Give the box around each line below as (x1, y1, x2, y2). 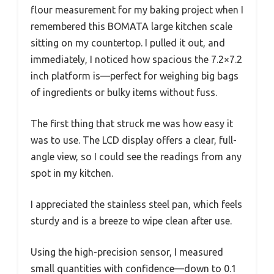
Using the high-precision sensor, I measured (31, 246, 223, 258)
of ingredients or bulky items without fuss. (31, 87, 217, 98)
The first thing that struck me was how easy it (31, 118, 233, 130)
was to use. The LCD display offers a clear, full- (31, 135, 237, 146)
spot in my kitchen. (31, 168, 113, 179)
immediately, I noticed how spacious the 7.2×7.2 (31, 54, 242, 65)
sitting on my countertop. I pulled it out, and (31, 37, 225, 49)
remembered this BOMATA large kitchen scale (31, 21, 232, 32)
